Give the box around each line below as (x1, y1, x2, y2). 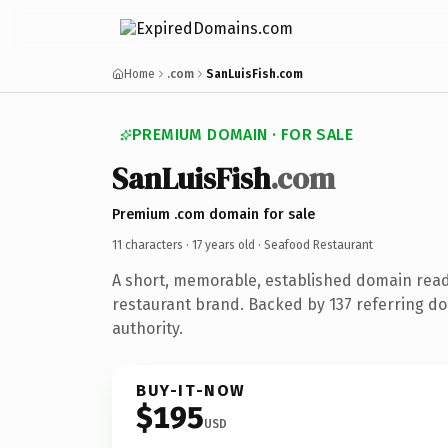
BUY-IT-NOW (136, 380, 246, 400)
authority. (112, 318, 183, 338)
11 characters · (112, 237, 192, 252)
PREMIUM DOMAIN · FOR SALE (132, 125, 353, 144)
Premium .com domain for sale (112, 205, 315, 223)
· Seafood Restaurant (255, 237, 373, 252)
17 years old (192, 237, 255, 252)
